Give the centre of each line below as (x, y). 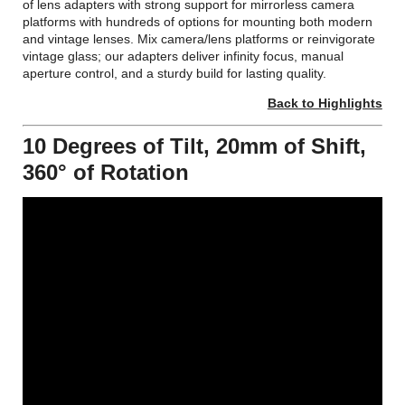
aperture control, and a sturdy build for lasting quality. (175, 74)
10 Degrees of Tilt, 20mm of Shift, (195, 146)
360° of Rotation (106, 173)
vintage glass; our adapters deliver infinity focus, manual (184, 57)
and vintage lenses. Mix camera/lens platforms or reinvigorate (199, 39)
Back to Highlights (325, 104)
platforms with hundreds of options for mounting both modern (198, 22)
